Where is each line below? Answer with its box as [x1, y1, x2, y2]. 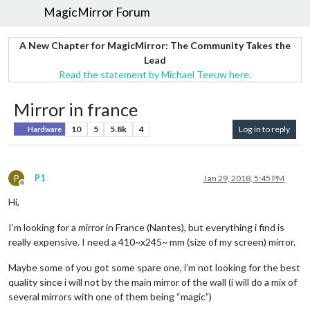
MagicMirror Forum [44, 5, 151, 20]
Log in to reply [239, 123, 290, 134]
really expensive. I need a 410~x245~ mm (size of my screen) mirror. [8, 235, 295, 248]
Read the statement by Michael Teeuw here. [59, 68, 251, 80]
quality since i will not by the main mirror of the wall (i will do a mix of [8, 275, 297, 288]
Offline [21, 182, 48, 193]
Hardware [26, 125, 62, 134]
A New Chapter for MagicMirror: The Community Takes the [19, 39, 291, 51]
